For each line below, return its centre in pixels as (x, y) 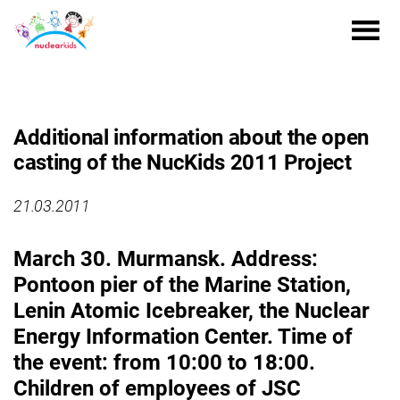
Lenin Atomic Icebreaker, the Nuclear (192, 311)
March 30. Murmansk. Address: (166, 259)
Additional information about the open (192, 137)
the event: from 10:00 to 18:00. (164, 362)
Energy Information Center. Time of (183, 337)
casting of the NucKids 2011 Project (183, 162)
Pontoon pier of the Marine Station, (182, 285)
